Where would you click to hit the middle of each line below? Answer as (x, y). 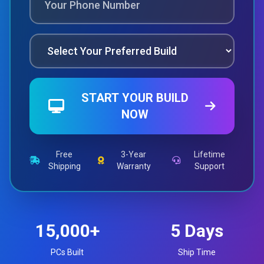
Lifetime (210, 154)
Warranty (133, 166)
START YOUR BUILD (135, 98)
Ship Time (197, 252)
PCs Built (67, 252)
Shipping (64, 166)
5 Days (197, 231)
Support (210, 166)
